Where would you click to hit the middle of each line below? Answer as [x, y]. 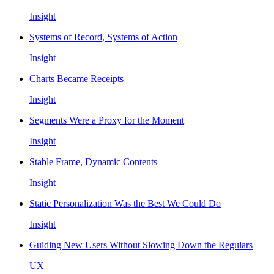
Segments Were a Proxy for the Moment [107, 120]
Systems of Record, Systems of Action [103, 37]
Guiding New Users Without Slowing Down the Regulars [141, 245]
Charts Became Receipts [76, 78]
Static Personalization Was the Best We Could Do [125, 203]
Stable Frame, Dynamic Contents [93, 161]
